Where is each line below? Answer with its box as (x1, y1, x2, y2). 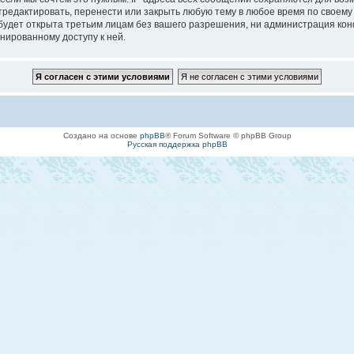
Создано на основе (62, 131, 140, 141)
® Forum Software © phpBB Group (164, 131, 292, 141)
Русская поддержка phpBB (126, 140, 228, 149)
